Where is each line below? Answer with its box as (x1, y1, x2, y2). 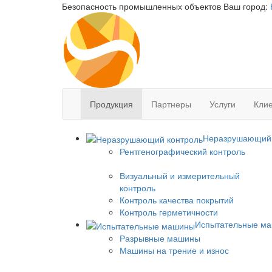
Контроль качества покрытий (120, 194, 234, 206)
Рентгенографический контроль (120, 145, 245, 158)
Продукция (90, 98, 133, 110)
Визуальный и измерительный (120, 169, 240, 182)
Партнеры (151, 98, 191, 110)
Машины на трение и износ (120, 243, 229, 256)
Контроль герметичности (120, 206, 218, 219)
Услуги (209, 98, 236, 110)
